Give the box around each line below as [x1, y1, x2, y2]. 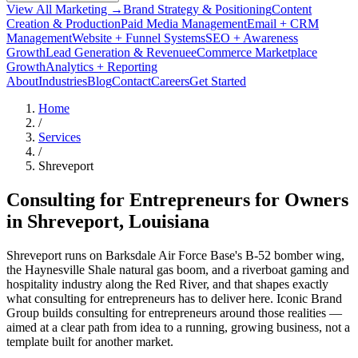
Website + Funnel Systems [72, 30, 205, 45]
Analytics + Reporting [46, 59, 157, 74]
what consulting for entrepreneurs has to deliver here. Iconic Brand [6, 291, 342, 305]
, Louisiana [119, 210, 209, 232]
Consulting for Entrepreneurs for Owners [6, 189, 348, 210]
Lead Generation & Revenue [46, 45, 191, 59]
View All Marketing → [6, 2, 123, 16]
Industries [38, 74, 87, 88]
